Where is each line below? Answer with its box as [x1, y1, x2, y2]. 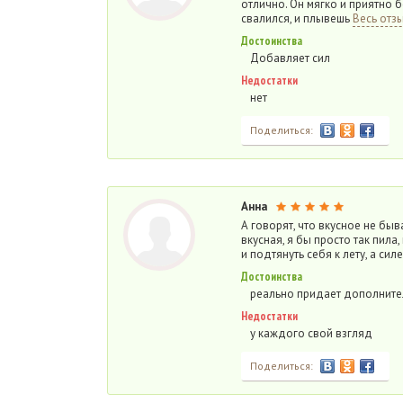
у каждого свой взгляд [250, 326, 372, 341]
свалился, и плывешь [241, 11, 353, 26]
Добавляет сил [250, 50, 330, 66]
